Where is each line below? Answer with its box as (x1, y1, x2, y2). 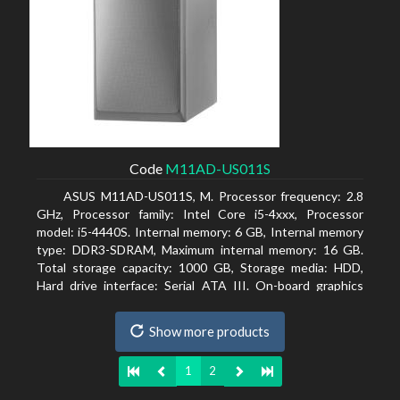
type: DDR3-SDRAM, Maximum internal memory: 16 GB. (37, 242, 363, 257)
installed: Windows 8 (37, 313, 153, 329)
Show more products (149, 323, 270, 339)
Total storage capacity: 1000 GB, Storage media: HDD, (37, 260, 363, 275)
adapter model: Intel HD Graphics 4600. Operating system (37, 296, 363, 311)
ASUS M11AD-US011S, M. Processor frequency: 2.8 (63, 188, 363, 204)
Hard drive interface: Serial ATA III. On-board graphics (37, 278, 363, 293)
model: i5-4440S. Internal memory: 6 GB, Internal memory (37, 224, 363, 239)
